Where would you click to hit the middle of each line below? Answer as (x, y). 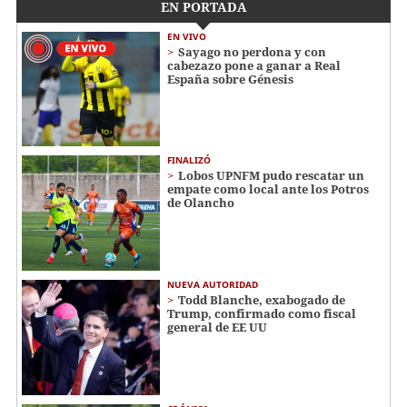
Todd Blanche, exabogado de (262, 300)
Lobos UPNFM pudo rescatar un (271, 176)
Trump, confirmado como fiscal (262, 313)
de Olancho (201, 203)
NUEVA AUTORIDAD (213, 284)
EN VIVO (187, 36)
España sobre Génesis (230, 79)
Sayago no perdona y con (252, 51)
